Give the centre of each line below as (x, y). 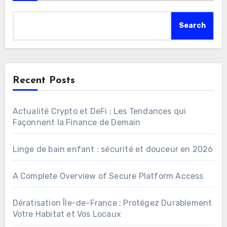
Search (193, 25)
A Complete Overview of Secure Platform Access (108, 176)
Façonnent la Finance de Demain (77, 122)
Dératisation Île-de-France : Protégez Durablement (112, 203)
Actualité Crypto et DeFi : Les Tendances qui (99, 111)
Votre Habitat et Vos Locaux (67, 214)
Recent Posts (44, 80)
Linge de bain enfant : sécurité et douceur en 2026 (113, 149)
